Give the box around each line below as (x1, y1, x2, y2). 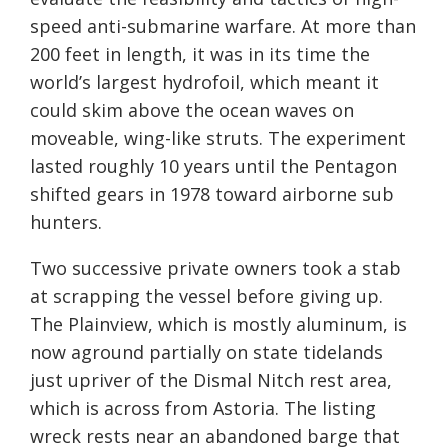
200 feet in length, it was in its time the (30, 42, 370, 67)
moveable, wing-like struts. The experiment (30, 126, 406, 151)
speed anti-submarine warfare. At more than (30, 14, 416, 39)
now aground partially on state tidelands (30, 340, 383, 365)
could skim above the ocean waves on (30, 98, 354, 123)
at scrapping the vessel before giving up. (30, 284, 383, 309)
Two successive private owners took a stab (30, 256, 401, 281)
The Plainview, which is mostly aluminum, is (30, 312, 407, 337)
